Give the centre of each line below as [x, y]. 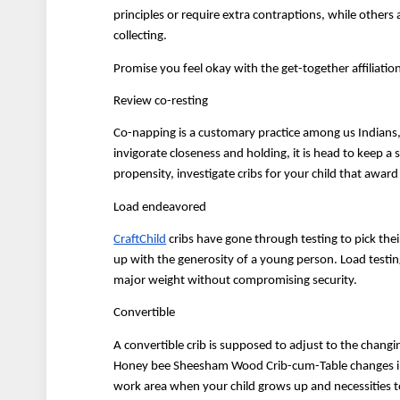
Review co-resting [161, 101]
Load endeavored [160, 207]
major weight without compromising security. [236, 280]
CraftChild [140, 239]
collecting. [141, 37]
